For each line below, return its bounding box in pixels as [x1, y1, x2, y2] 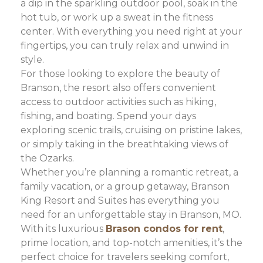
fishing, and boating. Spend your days [21, 110, 196, 122]
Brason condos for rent [106, 222, 222, 234]
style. [21, 53, 44, 65]
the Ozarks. [21, 152, 74, 164]
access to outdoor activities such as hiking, [21, 96, 216, 107]
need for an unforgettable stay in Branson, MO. [21, 208, 241, 220]
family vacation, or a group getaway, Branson [21, 180, 230, 192]
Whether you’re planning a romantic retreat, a [21, 166, 238, 178]
